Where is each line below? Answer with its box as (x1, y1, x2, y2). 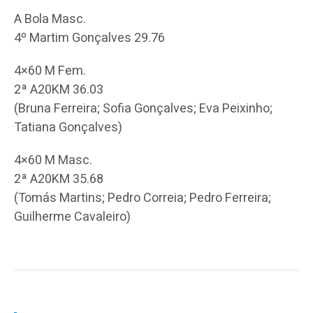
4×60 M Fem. (14, 61, 86, 80)
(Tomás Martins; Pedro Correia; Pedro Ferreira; (14, 188, 271, 208)
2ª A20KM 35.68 (14, 169, 103, 189)
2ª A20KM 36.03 (14, 80, 103, 99)
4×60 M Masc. (14, 150, 92, 170)
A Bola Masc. (14, 9, 86, 29)
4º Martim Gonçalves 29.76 (14, 28, 165, 48)
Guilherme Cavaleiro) (14, 207, 131, 226)
